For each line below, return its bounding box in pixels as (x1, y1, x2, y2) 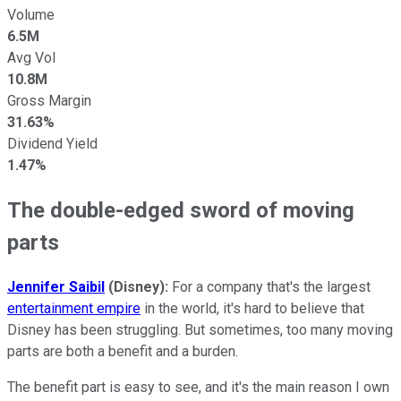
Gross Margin (7, 92, 91, 109)
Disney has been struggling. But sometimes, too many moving (7, 320, 393, 338)
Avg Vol (7, 49, 55, 66)
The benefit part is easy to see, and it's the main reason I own (7, 378, 389, 396)
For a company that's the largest (168, 277, 371, 295)
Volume (7, 6, 55, 23)
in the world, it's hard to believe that (141, 299, 364, 317)
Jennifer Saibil (7, 277, 105, 295)
